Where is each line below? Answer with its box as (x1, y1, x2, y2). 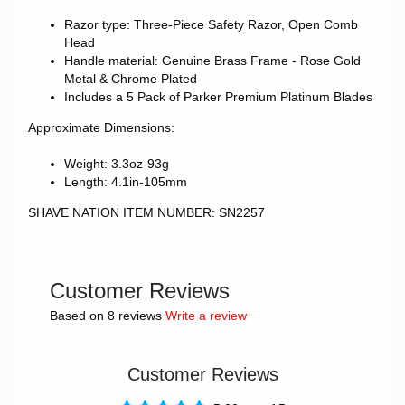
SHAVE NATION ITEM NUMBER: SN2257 (27, 205, 265, 220)
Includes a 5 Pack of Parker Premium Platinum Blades (63, 90, 372, 105)
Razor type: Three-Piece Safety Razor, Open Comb (63, 18, 358, 33)
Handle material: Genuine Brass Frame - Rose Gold (63, 54, 361, 69)
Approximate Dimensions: (27, 120, 174, 135)
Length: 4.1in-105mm (63, 175, 187, 189)
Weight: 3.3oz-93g (63, 157, 169, 171)
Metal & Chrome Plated (63, 72, 197, 87)
